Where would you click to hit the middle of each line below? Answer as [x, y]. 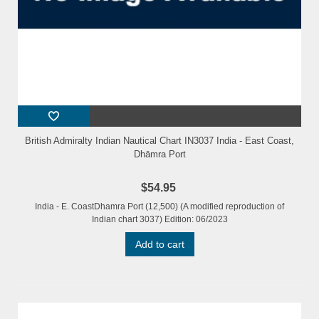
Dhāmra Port [159, 155]
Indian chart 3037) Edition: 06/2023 [159, 220]
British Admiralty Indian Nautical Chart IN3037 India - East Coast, [159, 141]
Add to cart [159, 245]
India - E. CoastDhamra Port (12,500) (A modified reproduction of [159, 207]
